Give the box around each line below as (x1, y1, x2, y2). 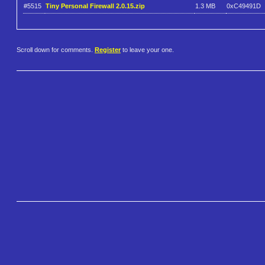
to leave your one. (121, 46, 174, 54)
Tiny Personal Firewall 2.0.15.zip (46, 2, 145, 9)
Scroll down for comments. (17, 46, 95, 54)
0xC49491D (227, 2, 261, 9)
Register (95, 46, 121, 54)
